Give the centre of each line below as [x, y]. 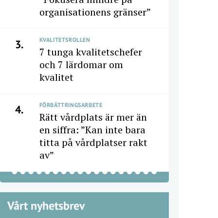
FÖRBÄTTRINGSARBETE [71, 105]
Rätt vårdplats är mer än [93, 117]
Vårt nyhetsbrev [46, 206]
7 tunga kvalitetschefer [91, 52]
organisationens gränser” [95, 12]
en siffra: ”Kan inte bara [92, 130]
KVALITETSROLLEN [65, 40]
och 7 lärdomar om [81, 64]
